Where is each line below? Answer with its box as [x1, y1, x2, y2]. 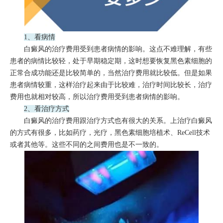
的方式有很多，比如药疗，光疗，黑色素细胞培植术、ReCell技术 [9, 129, 210, 137]
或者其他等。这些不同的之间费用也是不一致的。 [9, 141, 163, 149]
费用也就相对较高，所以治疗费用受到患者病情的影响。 [9, 93, 184, 101]
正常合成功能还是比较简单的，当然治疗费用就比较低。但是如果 [9, 69, 212, 77]
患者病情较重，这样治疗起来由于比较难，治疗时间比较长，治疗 [9, 81, 212, 89]
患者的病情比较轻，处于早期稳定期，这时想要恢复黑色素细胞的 [9, 57, 212, 65]
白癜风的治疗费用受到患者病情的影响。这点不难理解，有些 [9, 45, 212, 53]
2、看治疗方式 [23, 105, 69, 113]
